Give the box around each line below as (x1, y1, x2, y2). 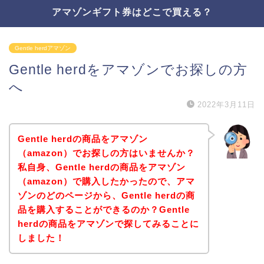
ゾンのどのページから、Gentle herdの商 (17, 190, 195, 200)
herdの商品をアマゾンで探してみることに (17, 218, 199, 229)
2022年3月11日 (197, 100, 255, 109)
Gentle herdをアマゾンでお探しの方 (9, 62, 247, 77)
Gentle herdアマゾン (15, 45, 71, 51)
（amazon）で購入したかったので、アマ (17, 176, 195, 186)
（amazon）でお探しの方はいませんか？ (17, 147, 195, 158)
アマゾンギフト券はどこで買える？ (52, 6, 212, 18)
